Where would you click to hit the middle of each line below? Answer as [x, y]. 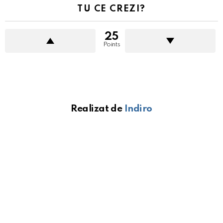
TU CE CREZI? [111, 9]
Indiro [138, 109]
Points [111, 45]
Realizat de [98, 109]
